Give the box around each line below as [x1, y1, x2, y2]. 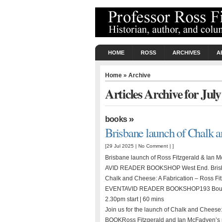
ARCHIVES [172, 50, 200, 55]
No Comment [138, 143, 168, 149]
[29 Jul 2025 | [105, 143, 138, 149]
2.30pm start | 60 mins [105, 196, 164, 203]
